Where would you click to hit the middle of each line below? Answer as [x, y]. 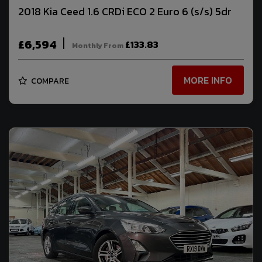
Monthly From [98, 45]
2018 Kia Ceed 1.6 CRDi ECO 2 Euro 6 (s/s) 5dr [125, 12]
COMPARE [49, 81]
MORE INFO [208, 80]
